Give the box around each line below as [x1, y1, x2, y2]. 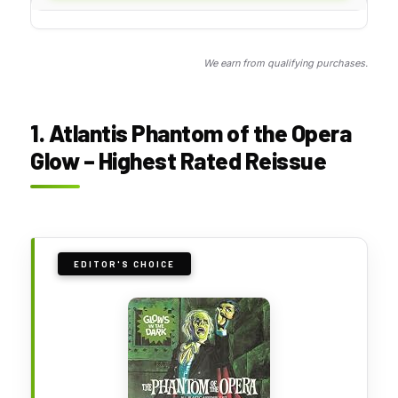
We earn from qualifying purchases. [203, 56, 368, 69]
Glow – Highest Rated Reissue [30, 146, 326, 174]
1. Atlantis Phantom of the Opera [30, 118, 351, 147]
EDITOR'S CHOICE [74, 258, 175, 269]
